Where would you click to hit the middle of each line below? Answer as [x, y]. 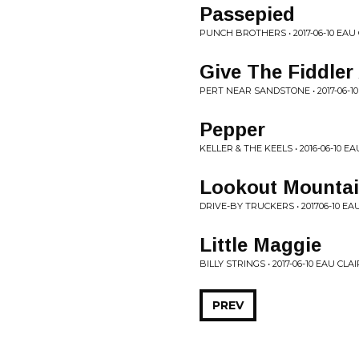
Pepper [232, 129]
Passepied [247, 14]
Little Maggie [260, 245]
